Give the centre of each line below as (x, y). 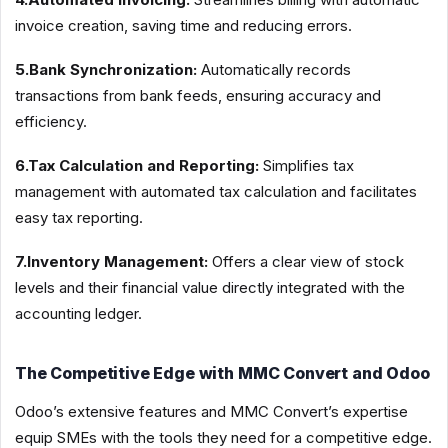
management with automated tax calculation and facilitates (216, 191)
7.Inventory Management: (111, 261)
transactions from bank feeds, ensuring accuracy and (198, 95)
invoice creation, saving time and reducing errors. (183, 25)
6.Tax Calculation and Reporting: (137, 165)
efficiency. (51, 121)
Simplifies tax (306, 165)
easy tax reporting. (79, 217)
